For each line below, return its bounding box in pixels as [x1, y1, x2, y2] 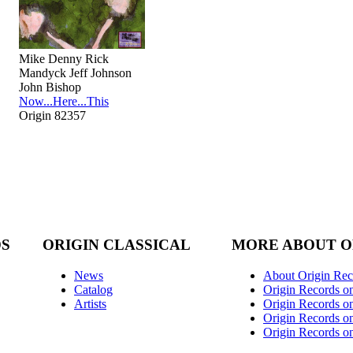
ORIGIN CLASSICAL [43, 236, 191, 254]
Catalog [74, 282, 113, 296]
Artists [74, 296, 106, 310]
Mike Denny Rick [19, 51, 109, 65]
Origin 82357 [19, 108, 86, 122]
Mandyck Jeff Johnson [19, 65, 132, 80]
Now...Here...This [19, 94, 109, 108]
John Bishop [19, 80, 81, 94]
